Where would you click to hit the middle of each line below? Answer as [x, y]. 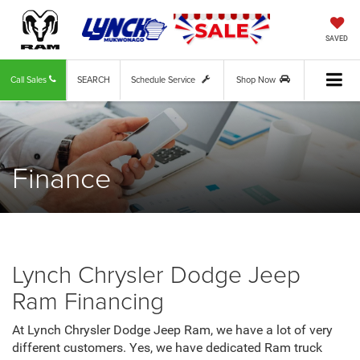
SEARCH [94, 80]
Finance [61, 177]
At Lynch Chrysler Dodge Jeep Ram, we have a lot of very [172, 331]
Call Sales [30, 80]
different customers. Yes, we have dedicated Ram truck [167, 348]
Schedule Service [164, 80]
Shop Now [256, 80]
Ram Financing [88, 301]
